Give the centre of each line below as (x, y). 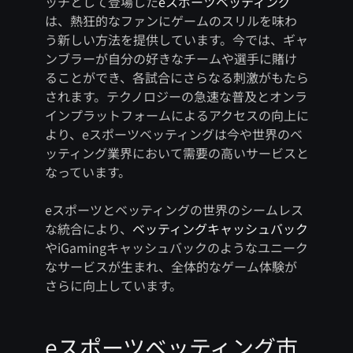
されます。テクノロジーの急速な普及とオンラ (176, 97)
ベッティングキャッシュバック (220, 229)
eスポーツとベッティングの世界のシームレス (174, 210)
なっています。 (87, 172)
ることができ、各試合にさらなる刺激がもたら (176, 78)
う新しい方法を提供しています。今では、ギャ (176, 40)
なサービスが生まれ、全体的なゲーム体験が (171, 267)
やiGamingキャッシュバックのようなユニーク (176, 248)
